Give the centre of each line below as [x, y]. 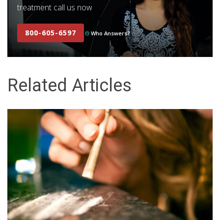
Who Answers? [110, 33]
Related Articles [69, 86]
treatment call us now [55, 8]
